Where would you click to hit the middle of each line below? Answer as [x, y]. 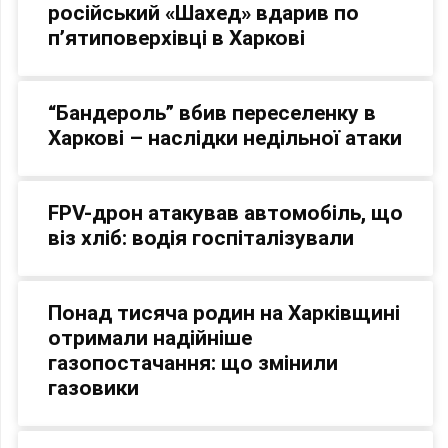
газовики [93, 387]
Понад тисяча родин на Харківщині [224, 312]
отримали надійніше [150, 337]
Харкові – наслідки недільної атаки [225, 137]
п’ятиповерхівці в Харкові [176, 37]
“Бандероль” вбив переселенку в [212, 112]
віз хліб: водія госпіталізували [201, 237]
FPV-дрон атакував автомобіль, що [225, 212]
